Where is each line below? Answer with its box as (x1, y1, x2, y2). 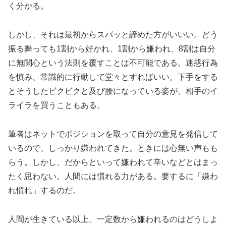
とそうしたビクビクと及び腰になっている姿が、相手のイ (8, 87, 218, 96)
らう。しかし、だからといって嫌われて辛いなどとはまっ (8, 157, 218, 166)
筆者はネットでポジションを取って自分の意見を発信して (8, 129, 218, 138)
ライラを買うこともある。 (8, 101, 105, 110)
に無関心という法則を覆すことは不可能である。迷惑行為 (8, 59, 218, 68)
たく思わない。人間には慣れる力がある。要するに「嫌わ (8, 172, 218, 181)
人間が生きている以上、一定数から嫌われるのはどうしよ (8, 214, 218, 223)
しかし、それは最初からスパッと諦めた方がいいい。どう (8, 30, 218, 39)
